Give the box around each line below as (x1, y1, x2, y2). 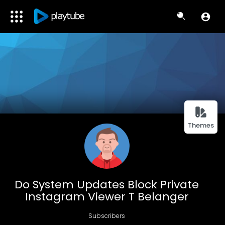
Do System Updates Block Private (15, 177, 199, 192)
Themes (188, 121, 214, 130)
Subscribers (88, 211, 126, 220)
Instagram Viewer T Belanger (25, 189, 189, 204)
